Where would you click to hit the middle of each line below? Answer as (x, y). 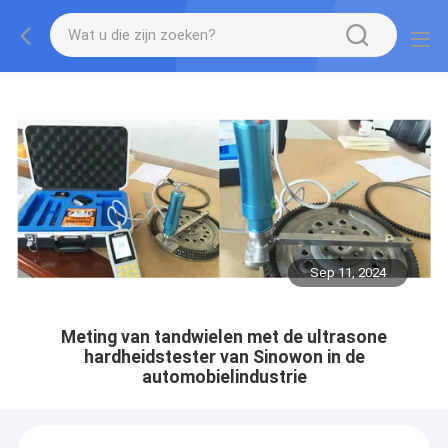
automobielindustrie (224, 376)
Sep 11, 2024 (348, 273)
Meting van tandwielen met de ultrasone (224, 336)
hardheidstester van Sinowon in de (224, 356)
